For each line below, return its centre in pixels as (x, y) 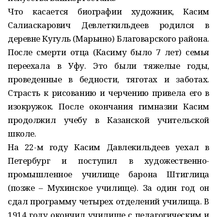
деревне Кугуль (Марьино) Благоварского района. (108, 39)
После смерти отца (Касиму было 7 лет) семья (108, 52)
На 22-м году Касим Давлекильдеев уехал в (108, 147)
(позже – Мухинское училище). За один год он (108, 188)
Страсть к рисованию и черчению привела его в (108, 93)
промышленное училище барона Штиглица (108, 174)
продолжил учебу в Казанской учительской (108, 120)
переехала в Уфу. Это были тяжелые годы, (108, 66)
